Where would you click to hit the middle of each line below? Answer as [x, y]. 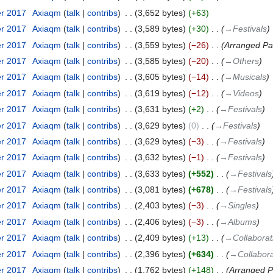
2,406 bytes [160, 222]
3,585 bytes [160, 61]
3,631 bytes [160, 109]
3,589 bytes [160, 29]
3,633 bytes [160, 173]
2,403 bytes [160, 206]
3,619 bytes [160, 93]
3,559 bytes [160, 45]
